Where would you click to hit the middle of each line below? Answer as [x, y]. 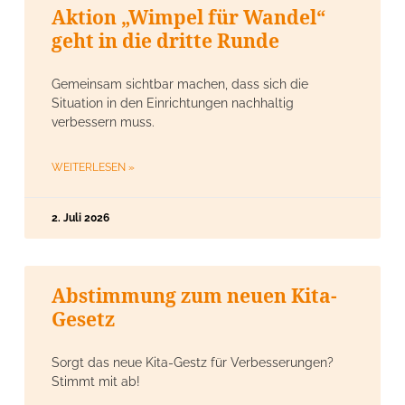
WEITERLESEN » [93, 167]
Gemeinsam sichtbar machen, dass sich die [180, 84]
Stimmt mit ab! [96, 381]
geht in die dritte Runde [165, 40]
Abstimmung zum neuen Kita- [194, 295]
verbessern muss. [103, 122]
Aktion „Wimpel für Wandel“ [188, 17]
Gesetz [83, 319]
